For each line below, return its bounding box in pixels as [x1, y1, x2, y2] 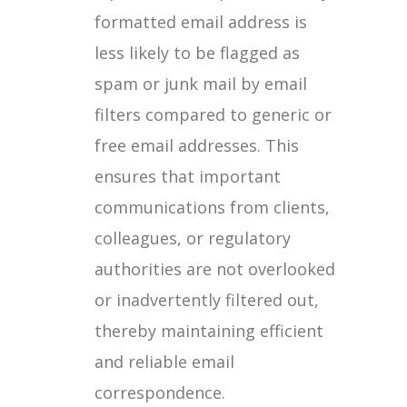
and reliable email [94, 351, 234, 372]
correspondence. [94, 382, 225, 403]
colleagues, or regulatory [94, 227, 291, 249]
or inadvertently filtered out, [94, 289, 319, 311]
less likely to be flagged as [94, 42, 300, 64]
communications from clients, [94, 196, 330, 218]
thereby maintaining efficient [94, 320, 323, 342]
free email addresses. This [94, 134, 299, 156]
